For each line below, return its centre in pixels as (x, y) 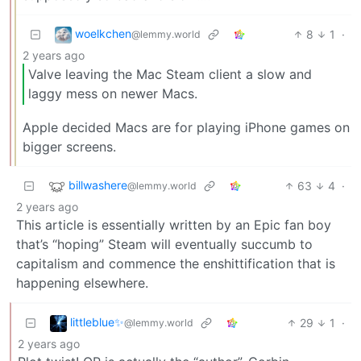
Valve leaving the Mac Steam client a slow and (170, 75)
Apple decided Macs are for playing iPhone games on (186, 128)
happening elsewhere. (82, 283)
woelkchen (103, 34)
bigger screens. (69, 147)
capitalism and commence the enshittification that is (176, 264)
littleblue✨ (97, 322)
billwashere (98, 185)
